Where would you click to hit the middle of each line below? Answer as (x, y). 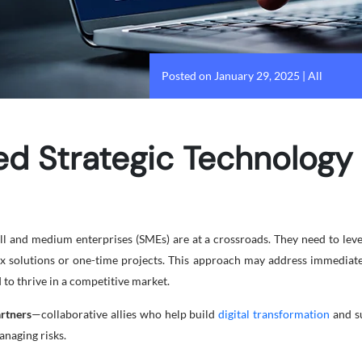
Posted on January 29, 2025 (230, 76)
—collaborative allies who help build (125, 314)
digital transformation (274, 314)
